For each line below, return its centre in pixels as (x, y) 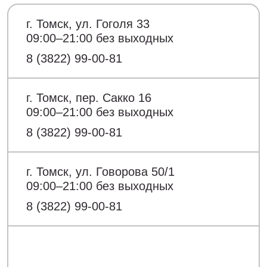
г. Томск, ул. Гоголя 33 (88, 24)
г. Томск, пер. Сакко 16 (89, 98)
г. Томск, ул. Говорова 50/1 (100, 172)
